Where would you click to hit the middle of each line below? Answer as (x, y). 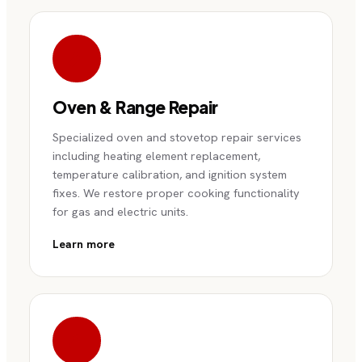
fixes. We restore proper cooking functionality (176, 192)
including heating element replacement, (156, 155)
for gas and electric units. (120, 211)
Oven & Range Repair (136, 107)
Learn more (84, 244)
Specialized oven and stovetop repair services (177, 137)
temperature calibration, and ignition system (170, 174)
